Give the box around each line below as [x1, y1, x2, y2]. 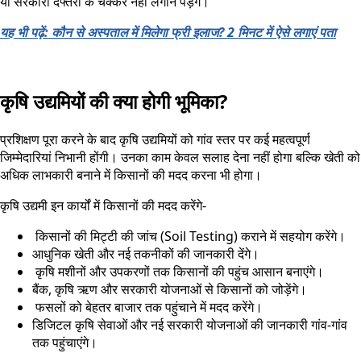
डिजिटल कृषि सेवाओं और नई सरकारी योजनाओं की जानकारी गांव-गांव [32, 315, 347, 334]
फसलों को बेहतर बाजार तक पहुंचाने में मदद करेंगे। [32, 297, 263, 316]
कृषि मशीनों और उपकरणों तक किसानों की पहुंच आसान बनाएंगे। [32, 262, 324, 280]
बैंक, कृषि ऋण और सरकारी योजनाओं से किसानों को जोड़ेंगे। [32, 280, 307, 298]
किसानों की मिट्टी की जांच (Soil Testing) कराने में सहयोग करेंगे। [32, 226, 346, 245]
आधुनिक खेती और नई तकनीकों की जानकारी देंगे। [32, 244, 259, 263]
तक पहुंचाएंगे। [32, 333, 98, 351]
